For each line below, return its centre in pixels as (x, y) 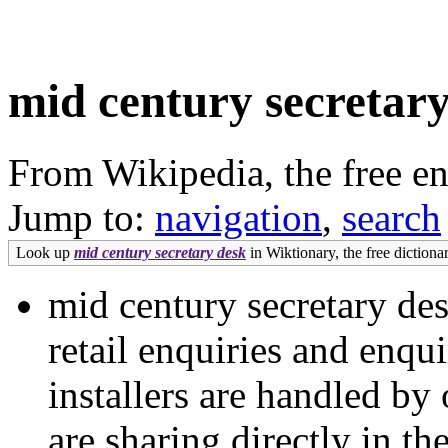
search (391, 217)
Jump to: (81, 217)
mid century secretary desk (160, 252)
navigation (238, 217)
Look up (45, 252)
